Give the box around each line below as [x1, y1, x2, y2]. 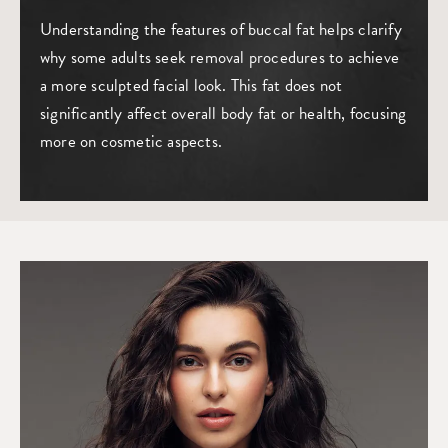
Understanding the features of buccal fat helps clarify [40, 17, 402, 42]
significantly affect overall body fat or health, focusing [40, 101, 407, 126]
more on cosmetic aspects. [40, 129, 222, 154]
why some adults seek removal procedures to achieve [40, 45, 400, 70]
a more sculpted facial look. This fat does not [40, 73, 343, 98]
